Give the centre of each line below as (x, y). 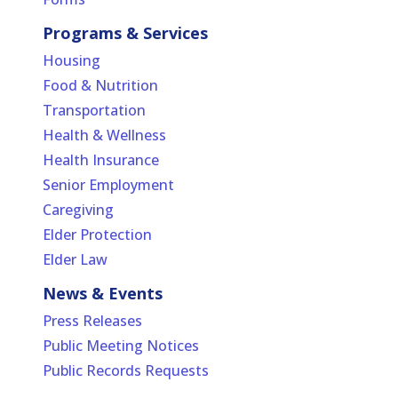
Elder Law (75, 259)
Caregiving (78, 209)
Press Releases (92, 320)
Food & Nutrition (100, 85)
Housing (72, 60)
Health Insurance (101, 159)
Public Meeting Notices (121, 345)
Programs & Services (125, 33)
